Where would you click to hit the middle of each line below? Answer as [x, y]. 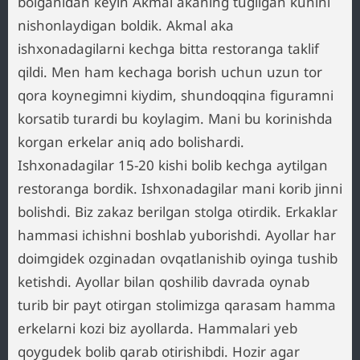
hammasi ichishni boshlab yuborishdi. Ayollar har [177, 235]
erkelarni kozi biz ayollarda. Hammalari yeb [157, 328]
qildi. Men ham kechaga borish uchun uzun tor [170, 72]
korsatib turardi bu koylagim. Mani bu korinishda [175, 119]
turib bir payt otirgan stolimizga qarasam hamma [177, 305]
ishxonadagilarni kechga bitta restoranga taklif [168, 49]
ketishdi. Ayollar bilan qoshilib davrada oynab [164, 282]
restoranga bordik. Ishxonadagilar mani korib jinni [180, 188]
